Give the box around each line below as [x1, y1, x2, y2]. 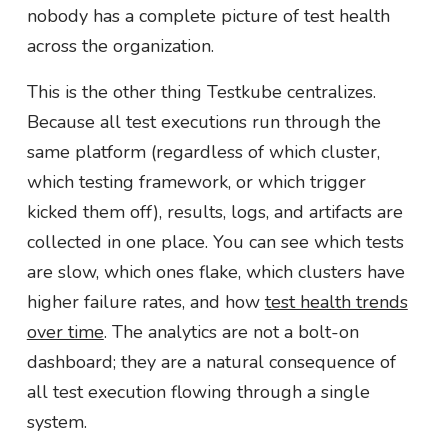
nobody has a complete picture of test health [26, 3, 390, 28]
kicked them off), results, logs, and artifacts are [26, 199, 403, 224]
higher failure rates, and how [26, 289, 265, 314]
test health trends [264, 289, 408, 314]
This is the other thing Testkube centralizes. [26, 79, 376, 104]
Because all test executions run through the [26, 109, 381, 134]
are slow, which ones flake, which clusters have [26, 259, 405, 284]
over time [26, 319, 104, 344]
